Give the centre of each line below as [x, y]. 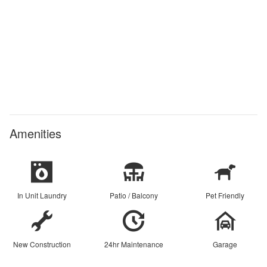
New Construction [42, 244]
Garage [225, 244]
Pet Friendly [225, 195]
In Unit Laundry [42, 195]
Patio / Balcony [133, 195]
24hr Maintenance [133, 244]
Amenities [35, 133]
